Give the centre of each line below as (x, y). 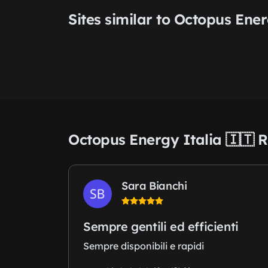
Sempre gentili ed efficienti (161, 227)
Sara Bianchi (154, 186)
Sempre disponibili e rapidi (144, 246)
